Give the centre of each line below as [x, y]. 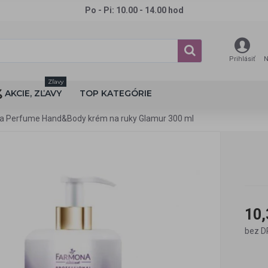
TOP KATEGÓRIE [116, 93]
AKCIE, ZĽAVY [33, 93]
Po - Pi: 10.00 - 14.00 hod [134, 10]
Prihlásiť [242, 59]
